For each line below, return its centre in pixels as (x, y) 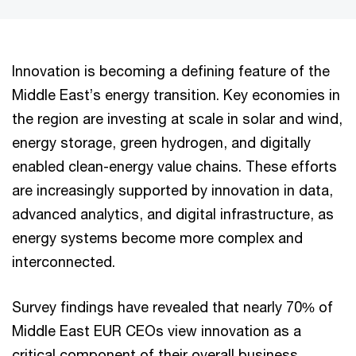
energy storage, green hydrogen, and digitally (161, 143)
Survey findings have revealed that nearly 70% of (172, 307)
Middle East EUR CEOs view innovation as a (157, 331)
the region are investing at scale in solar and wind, (177, 119)
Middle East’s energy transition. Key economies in (176, 95)
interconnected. (64, 262)
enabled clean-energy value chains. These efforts (174, 166)
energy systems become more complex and (157, 238)
